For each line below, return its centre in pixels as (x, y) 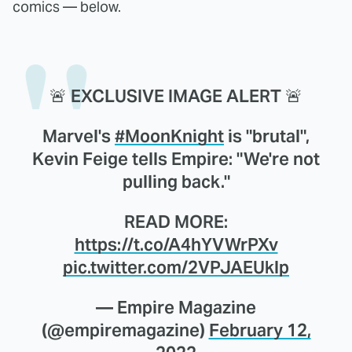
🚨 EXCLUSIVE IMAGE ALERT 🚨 (176, 95)
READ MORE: (176, 221)
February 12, (260, 330)
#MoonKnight (169, 136)
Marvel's (79, 136)
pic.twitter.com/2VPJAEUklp (176, 267)
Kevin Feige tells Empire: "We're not (176, 158)
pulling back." (176, 181)
